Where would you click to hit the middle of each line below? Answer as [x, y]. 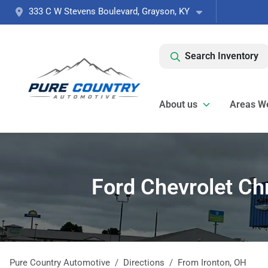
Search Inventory [222, 56]
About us [178, 104]
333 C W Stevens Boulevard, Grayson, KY [109, 11]
